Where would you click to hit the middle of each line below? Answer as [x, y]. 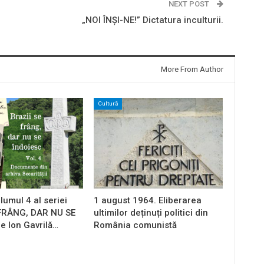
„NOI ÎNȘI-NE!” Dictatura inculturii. [152, 20]
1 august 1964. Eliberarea [147, 200]
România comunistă [135, 225]
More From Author [192, 70]
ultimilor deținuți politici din [151, 212]
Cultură [108, 104]
